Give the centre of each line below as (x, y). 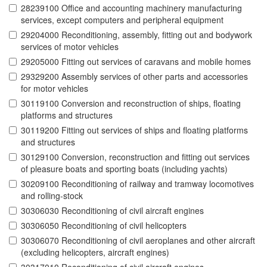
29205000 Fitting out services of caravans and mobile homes (136, 62)
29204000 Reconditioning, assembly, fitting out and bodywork (136, 35)
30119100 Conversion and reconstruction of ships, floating (131, 103)
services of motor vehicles (70, 47)
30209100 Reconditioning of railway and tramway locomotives (137, 184)
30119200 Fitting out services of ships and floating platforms (134, 130)
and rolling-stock (52, 196)
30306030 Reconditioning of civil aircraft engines (112, 211)
